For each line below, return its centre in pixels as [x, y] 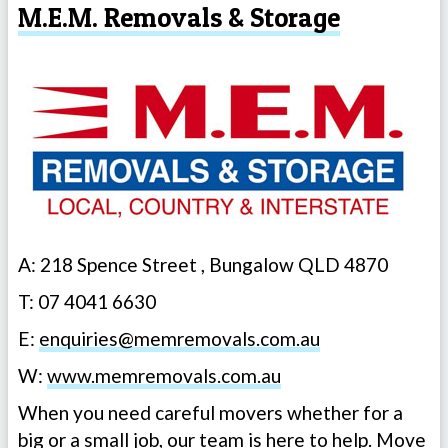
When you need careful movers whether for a [210, 412]
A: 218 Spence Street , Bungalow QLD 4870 [203, 264]
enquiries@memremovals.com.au [179, 338]
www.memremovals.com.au [164, 375]
